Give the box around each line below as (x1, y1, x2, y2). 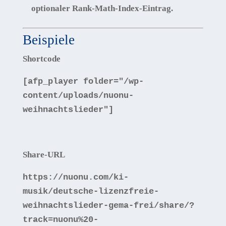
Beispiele (22, 32, 75, 47)
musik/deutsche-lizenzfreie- (22, 186, 159, 196)
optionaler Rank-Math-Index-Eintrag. (31, 3, 173, 13)
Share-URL (22, 149, 65, 159)
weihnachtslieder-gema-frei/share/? (22, 200, 194, 210)
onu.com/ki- (73, 172, 129, 182)
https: (22, 172, 53, 182)
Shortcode (22, 53, 61, 64)
